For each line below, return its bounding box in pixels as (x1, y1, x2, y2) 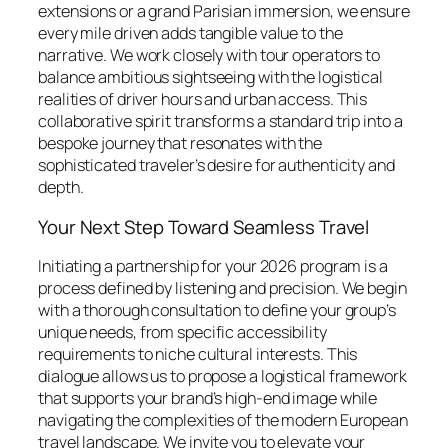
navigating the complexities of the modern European (38, 409, 408, 432)
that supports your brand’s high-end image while (38, 387, 378, 410)
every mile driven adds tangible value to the (38, 22, 343, 45)
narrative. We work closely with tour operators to (38, 44, 381, 67)
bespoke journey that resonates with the (38, 132, 323, 155)
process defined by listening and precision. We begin (38, 277, 407, 300)
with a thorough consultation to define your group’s (38, 299, 396, 322)
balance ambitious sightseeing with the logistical (38, 66, 384, 89)
